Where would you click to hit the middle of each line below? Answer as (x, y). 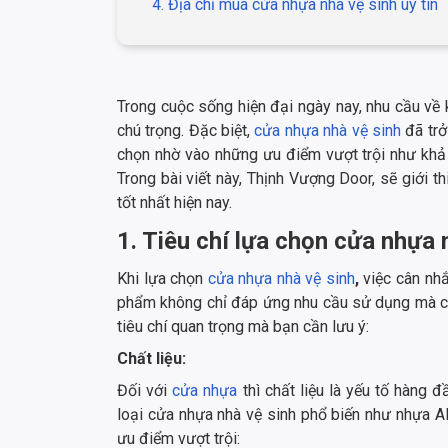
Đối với (145, 391)
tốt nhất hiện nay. (174, 203)
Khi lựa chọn (162, 279)
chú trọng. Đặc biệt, (186, 131)
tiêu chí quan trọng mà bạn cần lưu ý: (243, 327)
